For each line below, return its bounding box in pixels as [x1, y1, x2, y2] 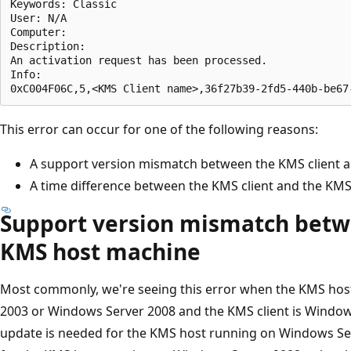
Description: [10, 39, 98, 52]
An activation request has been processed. [10, 53, 280, 67]
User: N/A [10, 11, 79, 24]
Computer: [10, 25, 79, 38]
